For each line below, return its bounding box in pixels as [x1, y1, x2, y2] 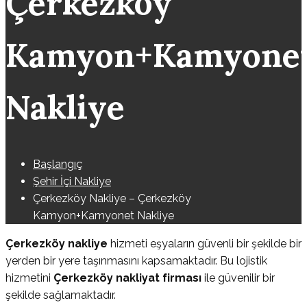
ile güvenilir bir [204, 271, 275, 285]
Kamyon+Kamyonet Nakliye [33, 209, 174, 223]
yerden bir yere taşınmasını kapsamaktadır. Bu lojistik [5, 254, 267, 268]
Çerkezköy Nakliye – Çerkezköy [33, 192, 191, 206]
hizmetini [5, 271, 53, 285]
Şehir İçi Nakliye [33, 175, 111, 188]
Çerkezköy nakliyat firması [53, 271, 204, 285]
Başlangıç [33, 158, 82, 171]
